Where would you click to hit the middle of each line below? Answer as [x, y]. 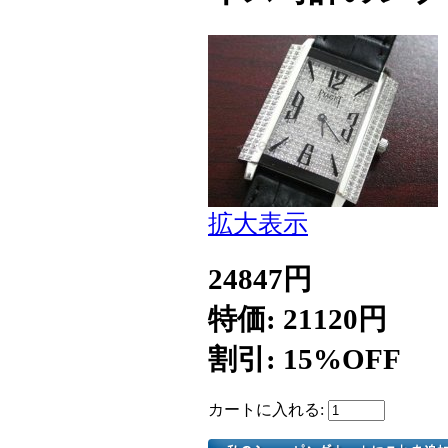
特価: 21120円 [297, 318]
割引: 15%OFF [304, 358]
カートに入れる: [268, 409]
